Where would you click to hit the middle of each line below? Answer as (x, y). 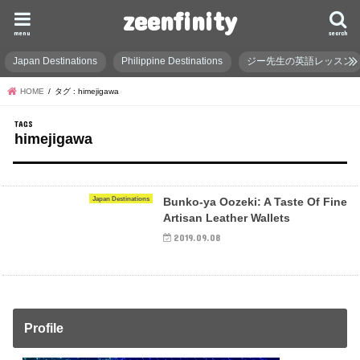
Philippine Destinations (172, 61)
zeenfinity (180, 20)
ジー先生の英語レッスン (300, 61)
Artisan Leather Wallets (226, 217)
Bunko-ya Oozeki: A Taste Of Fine (255, 201)
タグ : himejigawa (87, 91)
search (338, 33)
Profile (43, 328)
